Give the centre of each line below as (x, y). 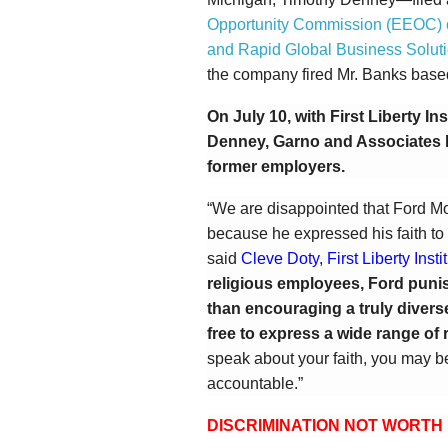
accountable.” (255, 383)
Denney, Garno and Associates (326, 141)
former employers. (276, 166)
